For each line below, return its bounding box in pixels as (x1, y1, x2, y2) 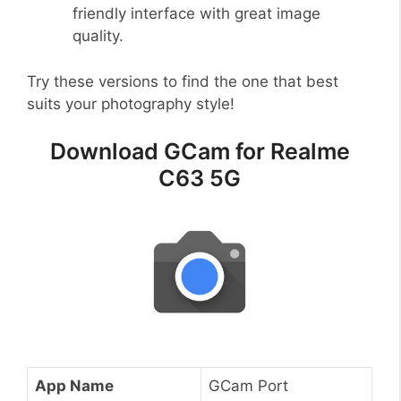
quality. (73, 27, 124, 46)
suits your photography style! (27, 94, 235, 113)
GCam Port (209, 376, 288, 395)
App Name (35, 376, 114, 395)
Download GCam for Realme (49, 138, 350, 166)
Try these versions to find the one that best (27, 72, 338, 90)
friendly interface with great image (73, 4, 320, 23)
